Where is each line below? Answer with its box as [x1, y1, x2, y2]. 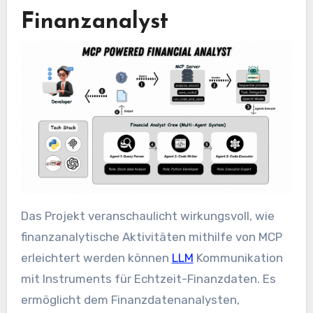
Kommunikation [193, 251, 283, 265]
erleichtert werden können [20, 251, 172, 265]
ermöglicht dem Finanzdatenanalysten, [20, 293, 240, 307]
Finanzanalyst [20, 10, 168, 34]
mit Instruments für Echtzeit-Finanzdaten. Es [20, 272, 276, 286]
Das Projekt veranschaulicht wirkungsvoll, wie [20, 209, 275, 224]
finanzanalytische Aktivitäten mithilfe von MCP [20, 230, 282, 245]
